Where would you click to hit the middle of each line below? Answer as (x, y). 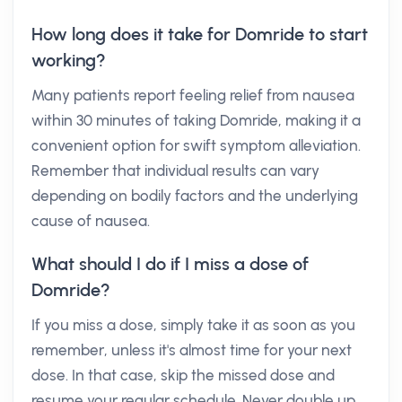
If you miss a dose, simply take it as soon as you (193, 325)
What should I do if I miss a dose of (170, 264)
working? (69, 60)
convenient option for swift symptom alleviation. (196, 145)
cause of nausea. (91, 221)
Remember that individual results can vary (175, 170)
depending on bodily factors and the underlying (195, 196)
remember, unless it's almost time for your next (192, 350)
